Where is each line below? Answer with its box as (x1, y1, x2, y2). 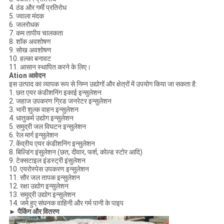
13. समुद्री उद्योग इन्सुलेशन (8, 190, 75, 199)
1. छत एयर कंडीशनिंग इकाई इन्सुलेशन (8, 88, 101, 97)
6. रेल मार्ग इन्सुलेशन (8, 131, 58, 139)
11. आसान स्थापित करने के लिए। (8, 63, 91, 71)
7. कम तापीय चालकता (8, 29, 63, 37)
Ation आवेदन (8, 71, 45, 80)
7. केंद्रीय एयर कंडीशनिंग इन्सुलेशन (8, 139, 95, 148)
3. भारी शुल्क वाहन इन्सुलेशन (8, 105, 78, 114)
